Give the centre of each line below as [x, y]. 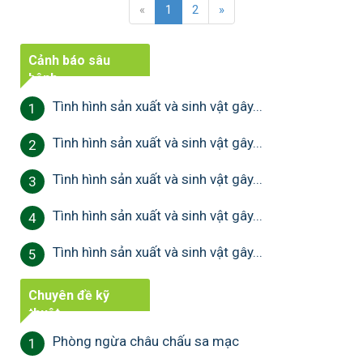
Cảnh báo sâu [69, 60]
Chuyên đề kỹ [69, 295]
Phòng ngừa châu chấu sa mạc [146, 341]
